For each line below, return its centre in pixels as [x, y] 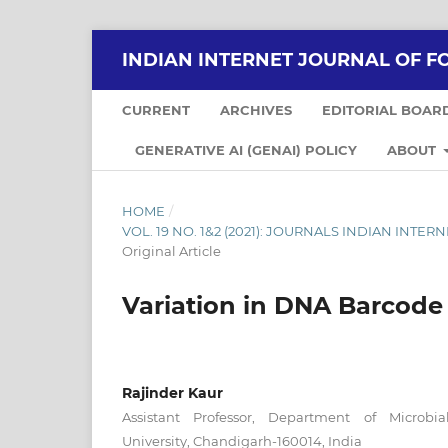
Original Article [171, 250]
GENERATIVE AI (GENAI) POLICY [246, 149]
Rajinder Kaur [172, 392]
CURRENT [156, 109]
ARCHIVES [256, 109]
